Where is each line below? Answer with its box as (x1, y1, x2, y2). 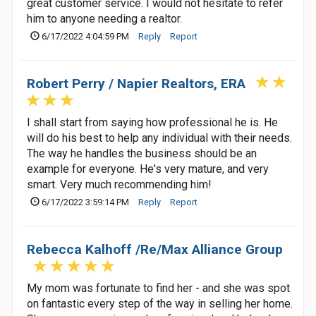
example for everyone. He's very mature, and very (27, 162, 269, 176)
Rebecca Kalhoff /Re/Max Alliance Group (27, 241, 283, 257)
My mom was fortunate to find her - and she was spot (27, 281, 290, 295)
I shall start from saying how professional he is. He (27, 116, 278, 129)
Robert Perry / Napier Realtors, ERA (27, 75, 245, 92)
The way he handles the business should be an (27, 147, 257, 160)
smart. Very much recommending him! (27, 178, 212, 191)
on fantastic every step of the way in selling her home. (27, 297, 293, 310)
